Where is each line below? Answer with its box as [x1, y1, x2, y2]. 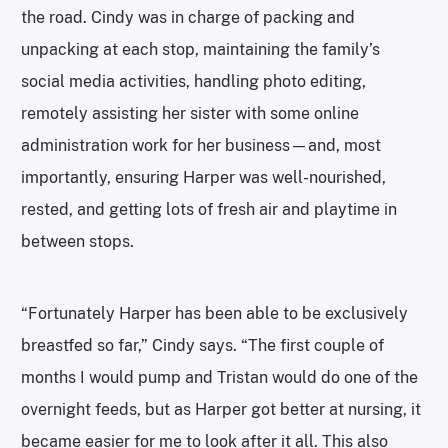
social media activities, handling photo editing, [21, 71, 366, 91]
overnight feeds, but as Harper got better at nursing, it [21, 399, 421, 419]
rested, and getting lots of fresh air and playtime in [21, 199, 397, 219]
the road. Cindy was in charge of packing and [21, 7, 355, 27]
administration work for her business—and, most [21, 135, 381, 155]
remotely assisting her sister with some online [21, 103, 359, 123]
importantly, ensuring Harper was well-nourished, [21, 167, 386, 187]
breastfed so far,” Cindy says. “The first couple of [21, 335, 384, 355]
